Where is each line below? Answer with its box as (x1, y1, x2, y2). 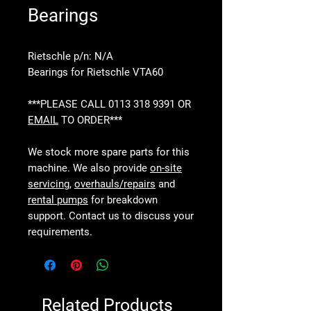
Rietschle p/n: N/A (28, 50, 113, 62)
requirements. (28, 226, 92, 238)
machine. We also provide (28, 162, 150, 174)
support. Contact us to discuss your (28, 210, 194, 222)
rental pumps (28, 194, 88, 206)
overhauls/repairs (74, 178, 155, 190)
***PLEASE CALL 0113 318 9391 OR (28, 98, 191, 110)
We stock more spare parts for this (28, 146, 190, 158)
